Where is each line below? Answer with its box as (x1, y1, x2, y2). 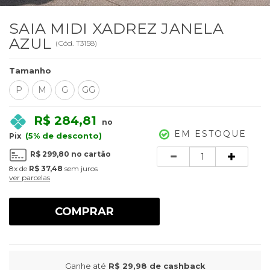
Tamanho (9, 66, 51, 76)
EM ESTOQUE (174, 128, 246, 140)
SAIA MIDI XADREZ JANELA (9, 19, 224, 38)
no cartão (69, 149, 111, 159)
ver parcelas (9, 172, 50, 182)
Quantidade (143, 147, 196, 157)
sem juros (63, 163, 98, 173)
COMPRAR (55, 204, 114, 218)
